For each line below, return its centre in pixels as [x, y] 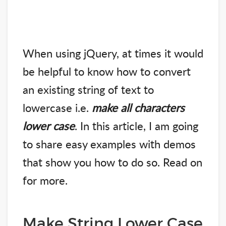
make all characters [138, 108]
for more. [45, 180]
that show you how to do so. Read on [112, 162]
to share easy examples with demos [109, 144]
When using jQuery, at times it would [113, 53]
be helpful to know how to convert [107, 71]
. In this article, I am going [136, 126]
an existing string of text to [88, 90]
